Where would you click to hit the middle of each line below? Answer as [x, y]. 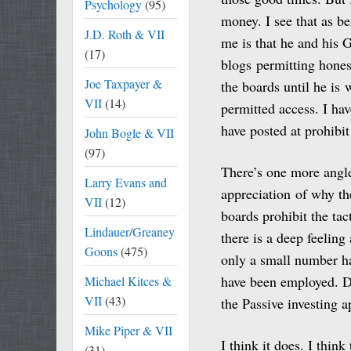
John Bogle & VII [129, 133]
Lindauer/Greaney [130, 232]
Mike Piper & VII [128, 330]
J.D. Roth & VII [125, 34]
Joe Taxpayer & [123, 83]
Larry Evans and [126, 182]
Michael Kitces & [128, 281]
